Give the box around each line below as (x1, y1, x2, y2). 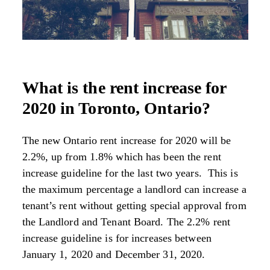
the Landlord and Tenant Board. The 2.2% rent (22, 215, 230, 228)
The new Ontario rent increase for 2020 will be (22, 134, 231, 146)
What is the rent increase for (22, 78, 227, 97)
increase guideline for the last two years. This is (22, 166, 238, 179)
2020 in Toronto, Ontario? (22, 98, 211, 118)
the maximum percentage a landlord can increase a (22, 183, 247, 195)
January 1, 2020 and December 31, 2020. (22, 248, 206, 260)
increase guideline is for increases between (22, 231, 212, 244)
